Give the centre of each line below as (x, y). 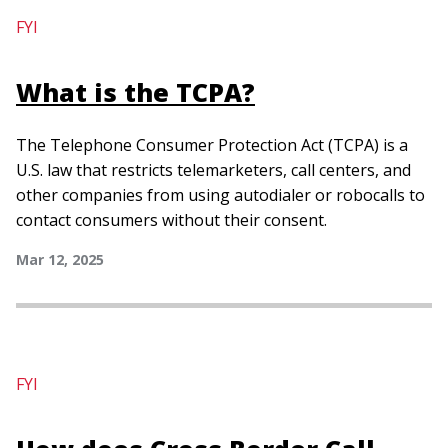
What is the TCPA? (135, 92)
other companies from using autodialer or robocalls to (220, 195)
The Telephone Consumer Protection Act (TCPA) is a (212, 145)
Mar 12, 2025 (60, 259)
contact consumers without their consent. (171, 220)
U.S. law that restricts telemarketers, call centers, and (213, 170)
